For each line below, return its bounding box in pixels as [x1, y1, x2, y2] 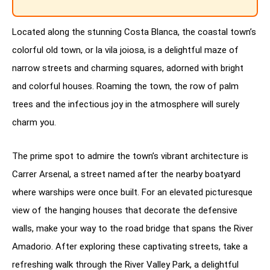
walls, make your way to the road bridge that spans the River [12, 223, 253, 234]
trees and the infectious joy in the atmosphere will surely [12, 99, 239, 110]
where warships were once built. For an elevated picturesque [12, 187, 253, 198]
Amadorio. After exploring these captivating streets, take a [12, 241, 248, 253]
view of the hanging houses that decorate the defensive [12, 205, 237, 216]
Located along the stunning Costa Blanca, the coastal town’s [12, 27, 256, 38]
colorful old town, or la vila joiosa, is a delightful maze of [12, 45, 239, 56]
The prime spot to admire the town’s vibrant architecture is [12, 151, 248, 162]
